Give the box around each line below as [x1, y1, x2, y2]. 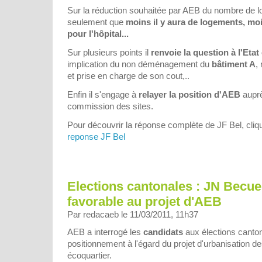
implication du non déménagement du [67, 59, 212, 70]
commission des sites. [67, 101, 153, 112]
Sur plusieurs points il [67, 47, 151, 58]
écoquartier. [67, 250, 112, 260]
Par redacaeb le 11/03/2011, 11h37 [67, 209, 198, 219]
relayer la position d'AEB [139, 89, 240, 100]
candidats [143, 226, 183, 237]
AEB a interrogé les [67, 226, 143, 237]
